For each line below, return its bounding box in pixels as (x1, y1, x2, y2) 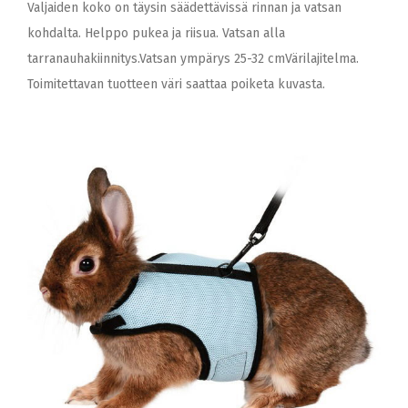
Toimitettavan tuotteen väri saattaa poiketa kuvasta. (27, 76, 325, 92)
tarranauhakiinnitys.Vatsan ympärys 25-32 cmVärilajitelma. (27, 51, 359, 66)
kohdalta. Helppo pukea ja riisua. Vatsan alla (27, 25, 285, 41)
